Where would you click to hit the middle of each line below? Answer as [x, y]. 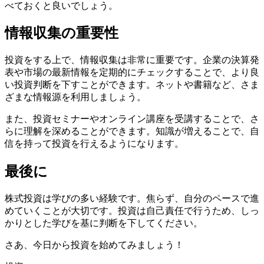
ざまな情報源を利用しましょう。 [75, 97]
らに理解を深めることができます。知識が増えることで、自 [132, 131]
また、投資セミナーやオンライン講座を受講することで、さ [132, 119]
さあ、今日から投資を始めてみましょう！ [94, 245]
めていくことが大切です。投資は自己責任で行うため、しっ [132, 211]
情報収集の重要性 [62, 33]
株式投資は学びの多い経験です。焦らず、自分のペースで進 [132, 199]
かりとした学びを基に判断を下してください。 [104, 223]
